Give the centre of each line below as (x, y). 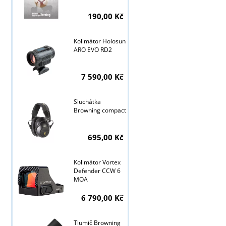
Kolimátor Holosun (99, 41)
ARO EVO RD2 (93, 50)
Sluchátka (87, 102)
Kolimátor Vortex (97, 162)
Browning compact (100, 110)
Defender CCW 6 (97, 171)
